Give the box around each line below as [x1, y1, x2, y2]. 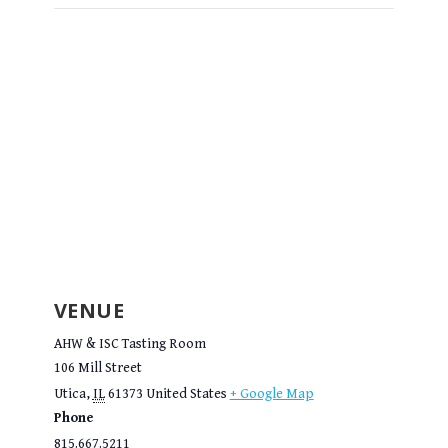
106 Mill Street [53, 360, 142, 377]
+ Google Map [229, 386, 314, 403]
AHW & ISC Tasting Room [53, 336, 206, 353]
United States [145, 386, 227, 403]
